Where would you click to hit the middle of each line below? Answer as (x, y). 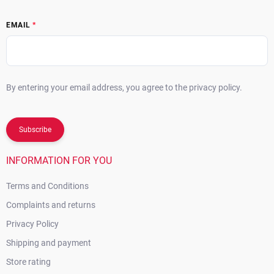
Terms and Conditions (47, 186)
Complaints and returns (51, 205)
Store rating (28, 262)
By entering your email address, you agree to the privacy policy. (124, 88)
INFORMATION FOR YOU (59, 161)
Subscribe (35, 130)
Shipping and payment (49, 243)
